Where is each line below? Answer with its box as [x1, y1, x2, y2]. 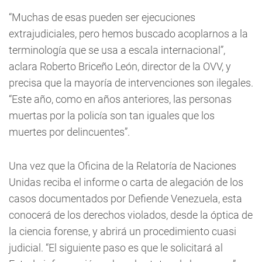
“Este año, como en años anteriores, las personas [9, 93, 232, 105]
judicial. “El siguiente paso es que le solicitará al [9, 242, 223, 254]
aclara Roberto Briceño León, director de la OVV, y [9, 60, 231, 73]
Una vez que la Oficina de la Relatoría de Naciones [9, 160, 236, 172]
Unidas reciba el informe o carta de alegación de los [9, 176, 243, 188]
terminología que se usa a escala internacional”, [9, 44, 225, 56]
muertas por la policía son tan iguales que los [9, 109, 215, 122]
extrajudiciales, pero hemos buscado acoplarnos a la [9, 27, 248, 40]
